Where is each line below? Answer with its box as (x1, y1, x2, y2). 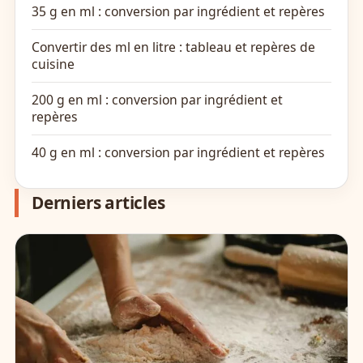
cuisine (32, 55, 75, 74)
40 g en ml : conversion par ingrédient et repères (32, 143, 325, 162)
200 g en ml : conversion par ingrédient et (32, 91, 283, 109)
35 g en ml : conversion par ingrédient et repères (32, 2, 325, 21)
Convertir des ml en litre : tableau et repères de (32, 38, 315, 57)
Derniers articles (32, 191, 165, 215)
